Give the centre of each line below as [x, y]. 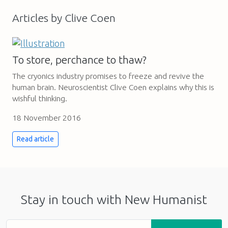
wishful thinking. [40, 98]
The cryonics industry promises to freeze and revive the [108, 76]
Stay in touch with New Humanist [114, 200]
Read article [35, 139]
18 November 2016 [47, 118]
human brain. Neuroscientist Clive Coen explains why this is [113, 87]
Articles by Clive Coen [64, 18]
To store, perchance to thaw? [79, 60]
